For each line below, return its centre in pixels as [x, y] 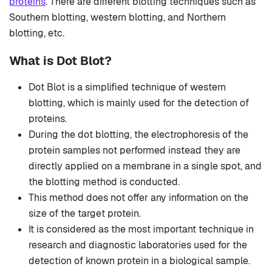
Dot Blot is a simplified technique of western [127, 87]
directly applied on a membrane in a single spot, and [145, 166]
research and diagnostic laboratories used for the [138, 245]
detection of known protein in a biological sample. [139, 261]
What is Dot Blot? [60, 61]
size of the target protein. [85, 214]
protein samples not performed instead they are [134, 151]
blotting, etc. [37, 33]
